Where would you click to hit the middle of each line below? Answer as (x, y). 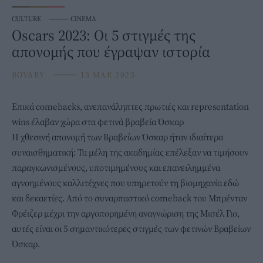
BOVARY (28, 75)
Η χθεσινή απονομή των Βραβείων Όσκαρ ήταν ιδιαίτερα (117, 137)
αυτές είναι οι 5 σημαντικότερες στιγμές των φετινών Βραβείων (131, 229)
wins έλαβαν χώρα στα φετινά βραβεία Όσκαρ (98, 122)
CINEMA (83, 19)
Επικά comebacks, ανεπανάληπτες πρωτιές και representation (130, 107)
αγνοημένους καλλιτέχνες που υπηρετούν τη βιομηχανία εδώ (125, 183)
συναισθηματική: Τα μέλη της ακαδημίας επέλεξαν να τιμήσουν (130, 152)
